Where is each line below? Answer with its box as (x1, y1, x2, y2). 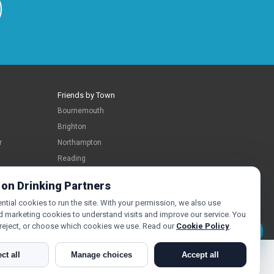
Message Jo (203, 226, 253, 235)
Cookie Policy (176, 221, 229, 231)
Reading (57, 154, 86, 163)
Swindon (57, 170, 86, 179)
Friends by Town (57, 91, 115, 100)
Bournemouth (57, 106, 104, 116)
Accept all (181, 250, 219, 259)
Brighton (57, 122, 86, 131)
